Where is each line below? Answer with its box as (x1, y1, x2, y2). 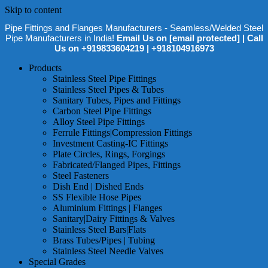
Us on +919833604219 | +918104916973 (54, 43, 214, 54)
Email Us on (116, 33, 169, 44)
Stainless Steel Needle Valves (53, 246, 163, 257)
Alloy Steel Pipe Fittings (53, 117, 145, 127)
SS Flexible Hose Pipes (53, 192, 141, 203)
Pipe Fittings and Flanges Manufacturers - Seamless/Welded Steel (5, 23, 263, 33)
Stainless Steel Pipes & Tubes (53, 84, 164, 95)
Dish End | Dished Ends (53, 181, 144, 192)
